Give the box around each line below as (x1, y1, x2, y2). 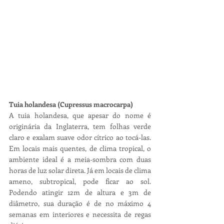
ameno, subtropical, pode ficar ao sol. (9, 176, 151, 186)
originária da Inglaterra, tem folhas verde (9, 121, 151, 131)
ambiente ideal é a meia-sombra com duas (9, 154, 151, 164)
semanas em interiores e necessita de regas (9, 209, 151, 219)
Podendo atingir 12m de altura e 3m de (9, 187, 151, 197)
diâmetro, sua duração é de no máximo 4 (9, 198, 151, 208)
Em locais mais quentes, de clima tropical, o (9, 143, 151, 153)
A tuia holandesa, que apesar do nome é (9, 110, 151, 120)
